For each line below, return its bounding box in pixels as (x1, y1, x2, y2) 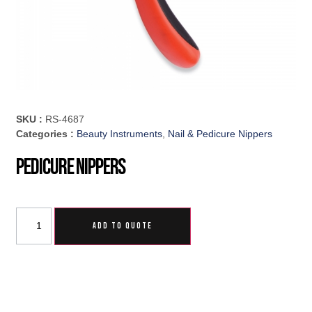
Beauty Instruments (77, 128, 163, 140)
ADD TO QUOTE (93, 221, 153, 232)
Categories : (16, 128, 77, 140)
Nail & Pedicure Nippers (168, 128, 273, 140)
